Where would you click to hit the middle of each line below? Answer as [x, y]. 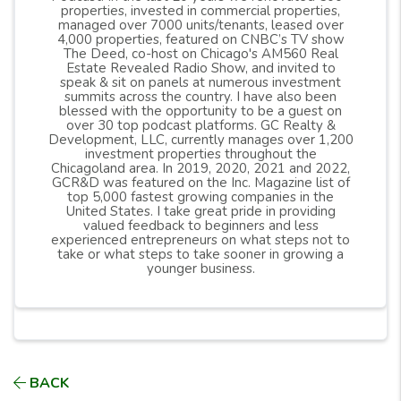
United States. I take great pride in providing [200, 211]
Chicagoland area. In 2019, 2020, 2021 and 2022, [200, 168]
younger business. [200, 269]
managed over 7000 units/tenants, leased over [200, 25]
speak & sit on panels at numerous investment [200, 82]
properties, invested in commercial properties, [200, 11]
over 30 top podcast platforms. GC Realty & [200, 125]
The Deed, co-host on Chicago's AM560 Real [200, 54]
